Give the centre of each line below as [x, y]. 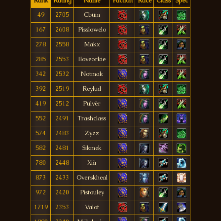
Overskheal [92, 178]
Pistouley [92, 192]
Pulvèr [92, 104]
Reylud [92, 89]
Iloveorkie [92, 59]
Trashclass [92, 118]
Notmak [92, 74]
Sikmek [92, 148]
